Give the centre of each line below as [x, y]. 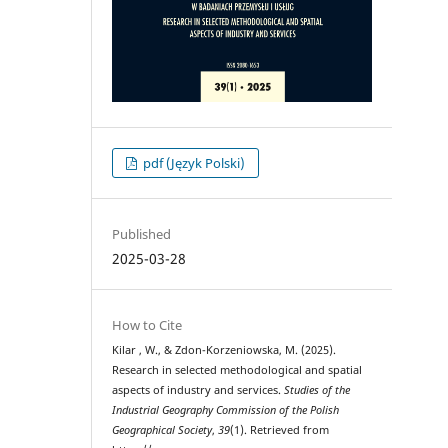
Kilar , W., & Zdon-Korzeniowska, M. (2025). [224, 350]
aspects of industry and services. [198, 390]
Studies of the [317, 390]
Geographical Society [162, 430]
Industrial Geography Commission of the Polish [226, 410]
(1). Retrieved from [280, 430]
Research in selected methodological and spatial [237, 370]
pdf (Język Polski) [193, 163]
